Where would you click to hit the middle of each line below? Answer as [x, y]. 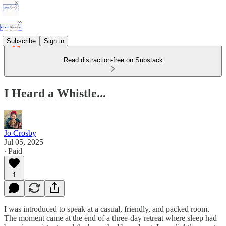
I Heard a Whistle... [55, 93]
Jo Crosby [20, 133]
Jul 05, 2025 [24, 142]
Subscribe [21, 41]
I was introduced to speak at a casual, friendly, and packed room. [107, 209]
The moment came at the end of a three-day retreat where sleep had [110, 218]
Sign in [54, 41]
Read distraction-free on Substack [113, 60]
